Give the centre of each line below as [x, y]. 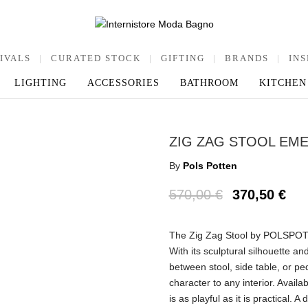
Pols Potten [210, 166]
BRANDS [247, 58]
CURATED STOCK [96, 58]
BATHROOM [209, 83]
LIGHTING [40, 83]
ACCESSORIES [123, 83]
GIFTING [183, 58]
